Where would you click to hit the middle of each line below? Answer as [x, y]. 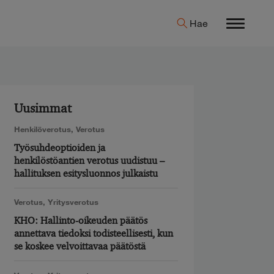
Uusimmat [43, 109]
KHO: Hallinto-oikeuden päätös [81, 221]
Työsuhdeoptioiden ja [60, 148]
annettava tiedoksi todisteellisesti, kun [94, 234]
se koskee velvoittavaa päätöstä [80, 246]
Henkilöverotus [43, 129]
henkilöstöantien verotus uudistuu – [90, 161]
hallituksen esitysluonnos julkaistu [86, 174]
